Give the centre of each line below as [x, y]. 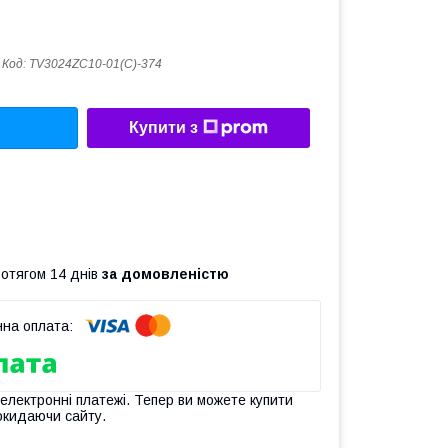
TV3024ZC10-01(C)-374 [95, 64]
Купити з [163, 128]
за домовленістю [165, 273]
